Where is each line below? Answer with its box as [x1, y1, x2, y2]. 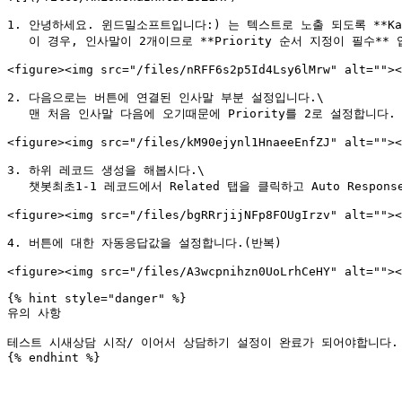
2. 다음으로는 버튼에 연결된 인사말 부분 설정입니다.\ [7, 91, 324, 104]
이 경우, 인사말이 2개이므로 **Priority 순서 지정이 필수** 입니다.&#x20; [7, 34, 29, 48]
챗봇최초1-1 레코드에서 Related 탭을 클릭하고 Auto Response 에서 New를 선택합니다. [7, 179, 29, 193]
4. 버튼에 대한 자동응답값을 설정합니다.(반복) [7, 236, 282, 249]
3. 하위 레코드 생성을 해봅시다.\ [7, 163, 205, 177]
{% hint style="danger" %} [7, 292, 187, 305]
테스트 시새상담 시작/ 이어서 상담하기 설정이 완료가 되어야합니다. [7, 336, 398, 349]
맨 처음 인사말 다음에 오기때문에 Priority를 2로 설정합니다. [7, 107, 29, 120]
